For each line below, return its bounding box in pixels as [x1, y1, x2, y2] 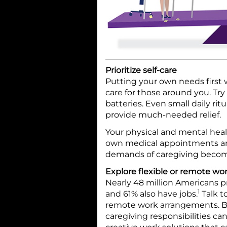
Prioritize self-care [105, 65, 177, 75]
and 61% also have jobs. [105, 188, 198, 199]
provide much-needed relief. [105, 109, 221, 120]
